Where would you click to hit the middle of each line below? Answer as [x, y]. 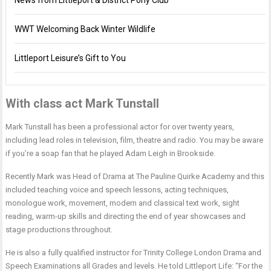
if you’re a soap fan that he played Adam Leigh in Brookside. [111, 153]
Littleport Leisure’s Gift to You [70, 58]
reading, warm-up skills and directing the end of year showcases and [126, 216]
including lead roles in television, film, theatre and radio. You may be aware [135, 140]
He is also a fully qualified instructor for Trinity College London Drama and [134, 253]
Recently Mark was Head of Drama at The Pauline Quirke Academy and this [135, 176]
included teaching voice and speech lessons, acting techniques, [117, 190]
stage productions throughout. [59, 230]
